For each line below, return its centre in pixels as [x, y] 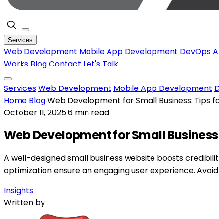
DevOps [196, 52]
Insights [19, 190]
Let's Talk [101, 64]
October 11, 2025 [36, 113]
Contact [65, 64]
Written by [24, 202]
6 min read [88, 113]
